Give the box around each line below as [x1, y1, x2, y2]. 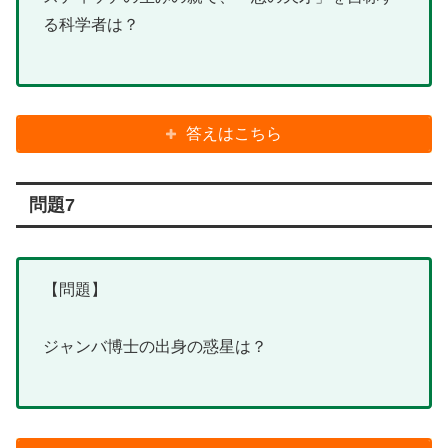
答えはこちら [186, 125, 283, 143]
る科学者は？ [43, 15, 139, 33]
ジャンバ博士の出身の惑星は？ [43, 338, 267, 356]
